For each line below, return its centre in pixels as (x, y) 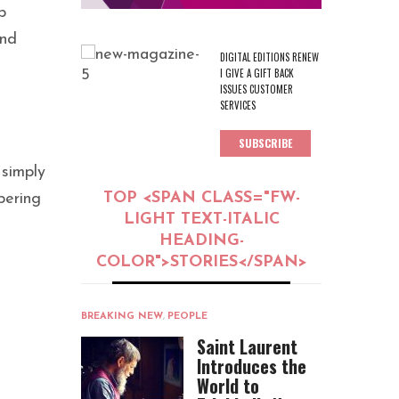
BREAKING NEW (122, 317)
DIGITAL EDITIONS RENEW (269, 57)
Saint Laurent (247, 347)
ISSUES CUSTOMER (256, 90)
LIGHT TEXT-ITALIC (201, 220)
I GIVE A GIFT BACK (257, 73)
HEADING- (201, 241)
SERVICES (238, 106)
